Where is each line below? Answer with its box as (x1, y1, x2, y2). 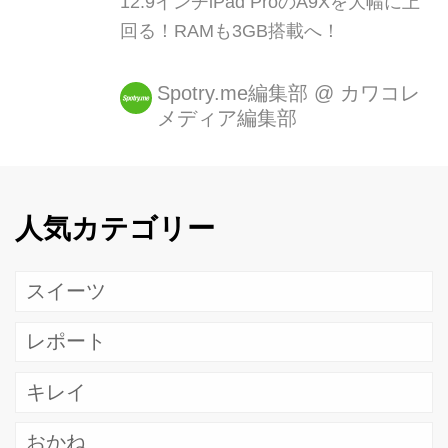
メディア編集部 (156, 106, 297, 129)
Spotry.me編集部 (156, 81, 308, 104)
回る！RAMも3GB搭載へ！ (119, 20, 340, 41)
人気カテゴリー (15, 212, 215, 244)
